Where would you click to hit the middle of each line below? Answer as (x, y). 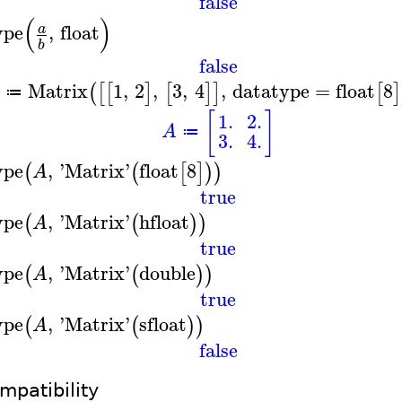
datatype (271, 90)
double (167, 272)
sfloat (162, 323)
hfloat (164, 221)
